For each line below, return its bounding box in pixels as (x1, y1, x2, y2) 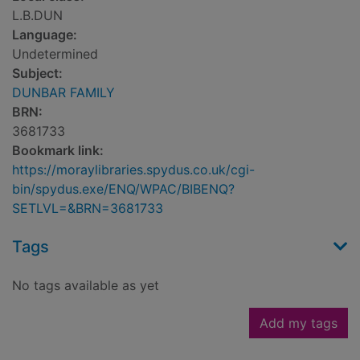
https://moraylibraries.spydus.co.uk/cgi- (12, 162, 255, 178)
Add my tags (260, 315, 337, 332)
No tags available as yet (12, 277, 159, 294)
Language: (12, 27, 77, 43)
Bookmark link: (12, 142, 104, 159)
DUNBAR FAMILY (12, 84, 115, 101)
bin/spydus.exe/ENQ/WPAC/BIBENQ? (12, 181, 235, 198)
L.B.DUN (12, 7, 63, 24)
